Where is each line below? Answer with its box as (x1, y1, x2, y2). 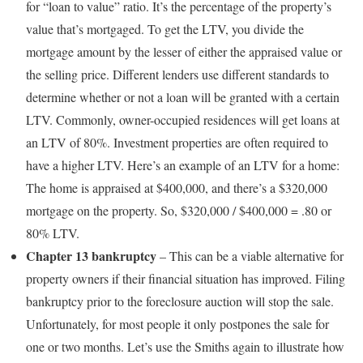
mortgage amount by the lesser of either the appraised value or (26, 43, 342, 60)
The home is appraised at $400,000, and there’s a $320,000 (26, 179, 327, 196)
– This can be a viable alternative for (156, 247, 344, 264)
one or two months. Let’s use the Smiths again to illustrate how (26, 338, 344, 355)
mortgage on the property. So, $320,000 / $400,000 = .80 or (26, 202, 331, 219)
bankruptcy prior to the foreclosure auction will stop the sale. (26, 293, 334, 310)
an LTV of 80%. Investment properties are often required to (26, 134, 328, 151)
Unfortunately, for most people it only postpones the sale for (26, 315, 329, 332)
